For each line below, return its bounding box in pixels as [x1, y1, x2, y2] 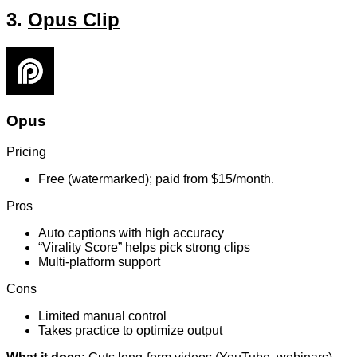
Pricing [6, 144, 46, 159]
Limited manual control [38, 308, 167, 323]
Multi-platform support [38, 254, 160, 269]
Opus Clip [28, 8, 120, 30]
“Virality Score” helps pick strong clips [38, 240, 250, 254]
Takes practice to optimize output [38, 323, 222, 337]
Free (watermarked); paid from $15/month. [38, 171, 274, 186]
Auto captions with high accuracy [38, 226, 224, 240]
